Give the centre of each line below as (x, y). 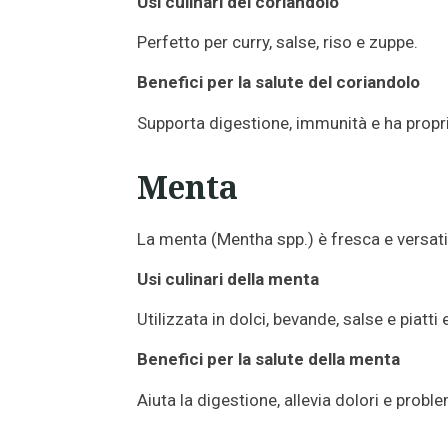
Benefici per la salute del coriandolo (278, 82)
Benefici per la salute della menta (268, 359)
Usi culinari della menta (228, 278)
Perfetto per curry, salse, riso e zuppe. (277, 41)
